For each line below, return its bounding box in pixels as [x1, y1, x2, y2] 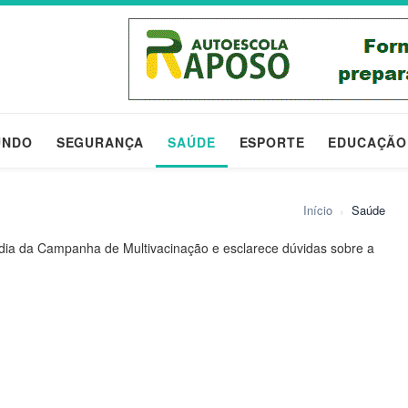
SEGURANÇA [56, 133, 145, 151]
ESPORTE [239, 133, 305, 151]
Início [303, 200, 332, 219]
